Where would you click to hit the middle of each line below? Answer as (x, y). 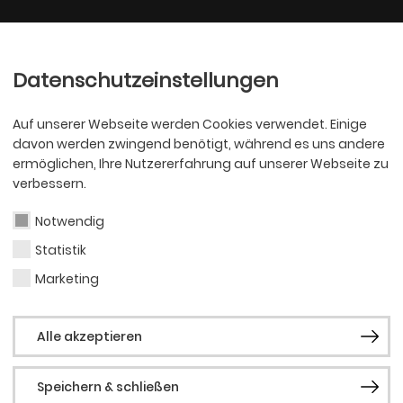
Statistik (61, 250)
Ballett (174, 42)
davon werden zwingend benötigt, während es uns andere (199, 144)
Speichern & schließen (108, 387)
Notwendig (70, 221)
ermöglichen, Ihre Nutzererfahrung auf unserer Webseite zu (201, 164)
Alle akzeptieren (90, 336)
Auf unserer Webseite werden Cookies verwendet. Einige (190, 124)
